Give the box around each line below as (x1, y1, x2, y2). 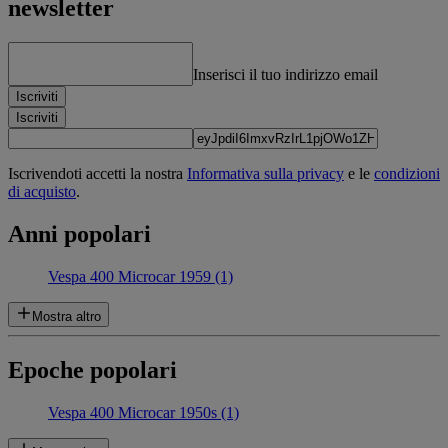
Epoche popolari (8, 356, 177, 383)
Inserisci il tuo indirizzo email (193, 66, 378, 84)
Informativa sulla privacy (187, 165, 344, 183)
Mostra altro (32, 308, 101, 324)
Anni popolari (8, 221, 151, 248)
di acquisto (8, 183, 76, 201)
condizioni (374, 165, 440, 183)
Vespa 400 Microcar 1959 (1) (48, 267, 233, 285)
